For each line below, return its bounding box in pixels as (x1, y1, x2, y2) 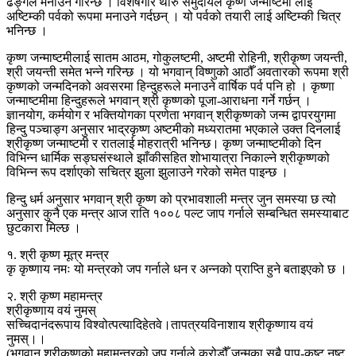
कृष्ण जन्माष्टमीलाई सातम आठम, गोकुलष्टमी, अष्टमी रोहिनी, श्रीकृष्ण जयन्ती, (6, 50, 347, 64)
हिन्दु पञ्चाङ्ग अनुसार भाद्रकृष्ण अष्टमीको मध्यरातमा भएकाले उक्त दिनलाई (6, 122, 340, 136)
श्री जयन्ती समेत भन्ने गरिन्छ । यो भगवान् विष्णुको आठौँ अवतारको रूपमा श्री (6, 64, 349, 79)
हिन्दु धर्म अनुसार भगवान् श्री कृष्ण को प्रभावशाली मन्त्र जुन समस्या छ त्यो (6, 192, 336, 206)
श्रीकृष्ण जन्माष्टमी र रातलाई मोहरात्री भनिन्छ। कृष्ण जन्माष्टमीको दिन (6, 136, 321, 150)
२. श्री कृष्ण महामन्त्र (6, 288, 103, 303)
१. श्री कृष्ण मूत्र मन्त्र (6, 247, 109, 261)
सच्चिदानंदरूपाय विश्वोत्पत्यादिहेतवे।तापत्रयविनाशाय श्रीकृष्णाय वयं (6, 317, 313, 331)
